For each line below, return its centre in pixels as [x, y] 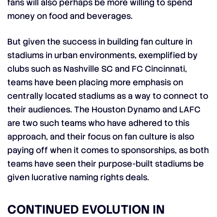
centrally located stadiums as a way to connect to [108, 96]
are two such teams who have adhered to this [98, 123]
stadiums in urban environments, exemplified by [102, 55]
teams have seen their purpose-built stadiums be [106, 164]
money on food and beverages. [70, 16]
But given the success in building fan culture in [100, 42]
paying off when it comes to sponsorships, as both [108, 150]
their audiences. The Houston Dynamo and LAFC [104, 110]
